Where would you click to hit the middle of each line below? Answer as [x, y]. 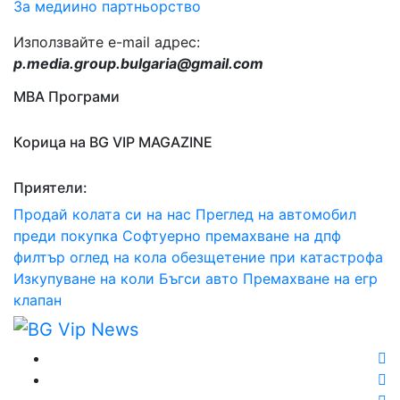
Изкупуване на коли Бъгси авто [126, 278]
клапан [37, 300]
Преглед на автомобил [276, 214]
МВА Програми [67, 96]
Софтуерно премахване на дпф [232, 235]
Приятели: [50, 187]
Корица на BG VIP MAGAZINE [113, 142]
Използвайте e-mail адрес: [107, 42]
